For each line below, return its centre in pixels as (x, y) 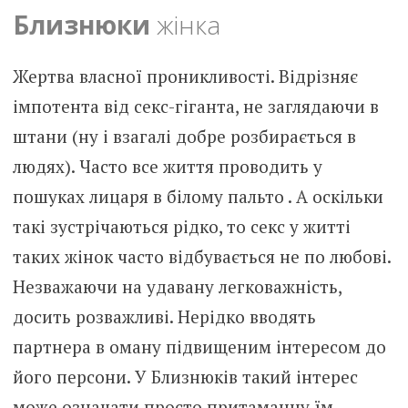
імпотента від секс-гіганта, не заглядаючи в (195, 106)
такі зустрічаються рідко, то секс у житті (181, 226)
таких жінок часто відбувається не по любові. (201, 256)
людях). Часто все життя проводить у (167, 166)
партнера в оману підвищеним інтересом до (199, 346)
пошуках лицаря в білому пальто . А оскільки (198, 196)
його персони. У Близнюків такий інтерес (185, 376)
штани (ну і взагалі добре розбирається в (184, 136)
